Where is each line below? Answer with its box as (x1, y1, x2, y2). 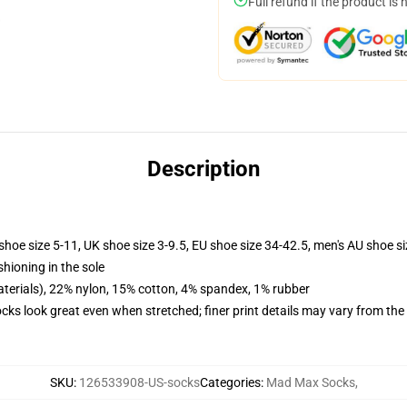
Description (147, 156, 260, 182)
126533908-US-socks (78, 375, 200, 390)
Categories (199, 375, 261, 390)
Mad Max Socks (265, 375, 355, 390)
